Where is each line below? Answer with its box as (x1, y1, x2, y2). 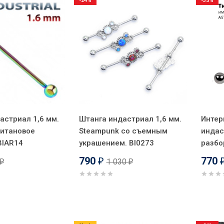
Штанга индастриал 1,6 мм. (78, 114, 181, 123)
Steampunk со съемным (78, 126, 167, 135)
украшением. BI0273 (78, 138, 154, 147)
